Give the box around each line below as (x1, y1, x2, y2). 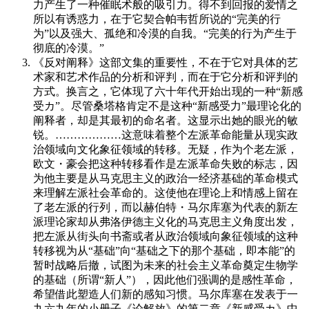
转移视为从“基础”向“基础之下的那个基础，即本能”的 (33, 244, 295, 257)
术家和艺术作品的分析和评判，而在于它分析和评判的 (33, 70, 298, 83)
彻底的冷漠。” (33, 41, 104, 54)
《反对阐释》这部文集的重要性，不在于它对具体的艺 (33, 56, 298, 68)
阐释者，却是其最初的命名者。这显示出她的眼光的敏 (33, 114, 298, 126)
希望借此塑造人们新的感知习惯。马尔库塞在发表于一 (33, 288, 298, 300)
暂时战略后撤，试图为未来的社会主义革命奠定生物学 (33, 259, 298, 271)
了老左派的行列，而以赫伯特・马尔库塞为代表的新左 (33, 201, 298, 213)
